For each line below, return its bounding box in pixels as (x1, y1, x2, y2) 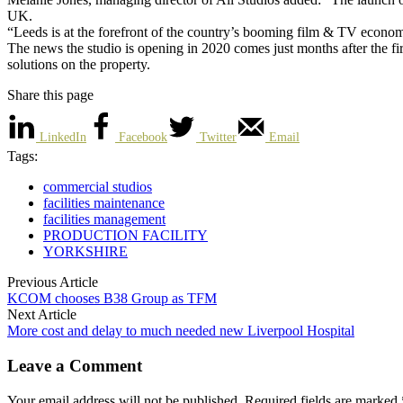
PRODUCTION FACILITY (43, 228, 208, 244)
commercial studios (43, 179, 152, 195)
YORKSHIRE (43, 244, 128, 260)
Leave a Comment (7, 355, 142, 375)
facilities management (43, 211, 166, 228)
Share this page (7, 87, 94, 103)
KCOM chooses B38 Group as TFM (7, 291, 217, 307)
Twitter (200, 130, 237, 145)
